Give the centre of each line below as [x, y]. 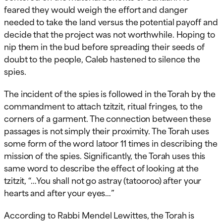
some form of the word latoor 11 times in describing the [111, 142]
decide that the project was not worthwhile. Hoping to [110, 33]
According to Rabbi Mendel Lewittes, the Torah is [99, 214]
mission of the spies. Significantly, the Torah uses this [105, 155]
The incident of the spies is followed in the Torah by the [110, 93]
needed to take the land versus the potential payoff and [111, 21]
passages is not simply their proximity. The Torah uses [107, 130]
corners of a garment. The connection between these [108, 118]
